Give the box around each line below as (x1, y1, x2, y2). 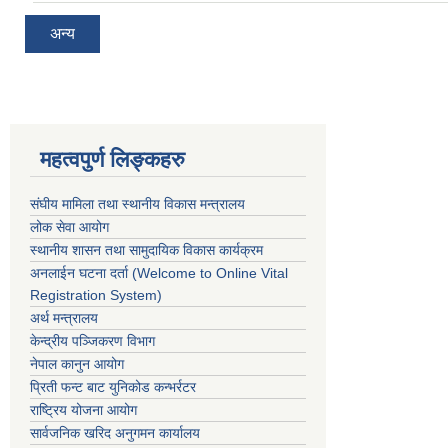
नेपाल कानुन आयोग (30, 355, 124, 372)
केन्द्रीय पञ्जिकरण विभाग (30, 332, 155, 349)
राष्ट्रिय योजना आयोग (30, 401, 137, 418)
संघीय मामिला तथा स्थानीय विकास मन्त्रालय (30, 195, 245, 212)
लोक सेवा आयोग (30, 218, 109, 235)
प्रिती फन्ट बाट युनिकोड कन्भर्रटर (30, 378, 196, 395)
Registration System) (30, 286, 162, 303)
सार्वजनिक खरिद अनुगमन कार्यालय (30, 424, 204, 441)
